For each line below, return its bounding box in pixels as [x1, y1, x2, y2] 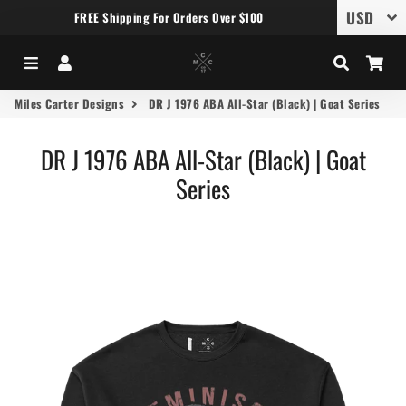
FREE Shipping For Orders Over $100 [73, 8, 264, 26]
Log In [74, 51, 114, 73]
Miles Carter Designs [14, 94, 124, 112]
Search [350, 51, 395, 73]
